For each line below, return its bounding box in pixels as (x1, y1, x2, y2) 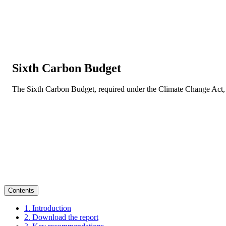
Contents (8, 187, 34, 194)
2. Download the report (24, 213, 98, 221)
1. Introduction (24, 204, 71, 212)
